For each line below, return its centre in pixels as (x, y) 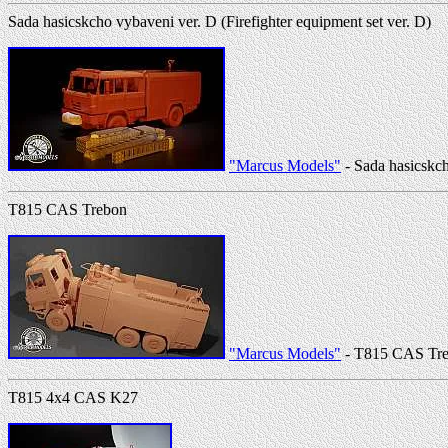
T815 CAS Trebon (67, 209)
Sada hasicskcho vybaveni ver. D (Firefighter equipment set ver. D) (219, 21)
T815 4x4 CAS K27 (73, 397)
